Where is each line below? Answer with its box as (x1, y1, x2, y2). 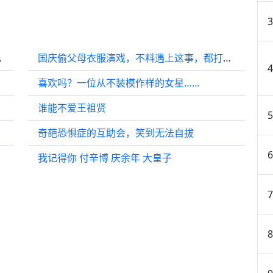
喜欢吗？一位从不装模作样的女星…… (38, 76, 200, 90)
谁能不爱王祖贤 (38, 101, 106, 115)
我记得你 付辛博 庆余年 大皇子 (38, 151, 172, 165)
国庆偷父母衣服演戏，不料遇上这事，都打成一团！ (223, 51, 231, 65)
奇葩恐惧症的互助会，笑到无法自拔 (38, 126, 194, 140)
